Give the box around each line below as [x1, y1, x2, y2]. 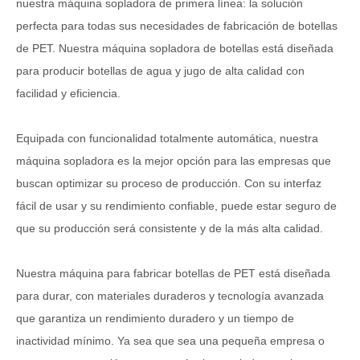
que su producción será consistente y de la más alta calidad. [16, 221, 323, 235]
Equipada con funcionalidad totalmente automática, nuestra [16, 131, 318, 145]
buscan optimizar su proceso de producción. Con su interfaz [16, 176, 321, 190]
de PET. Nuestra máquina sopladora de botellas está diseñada [16, 41, 333, 55]
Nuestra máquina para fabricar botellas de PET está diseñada [16, 266, 330, 280]
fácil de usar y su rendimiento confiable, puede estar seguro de [16, 198, 337, 212]
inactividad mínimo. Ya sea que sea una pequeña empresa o [16, 333, 325, 347]
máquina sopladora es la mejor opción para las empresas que [16, 153, 331, 167]
